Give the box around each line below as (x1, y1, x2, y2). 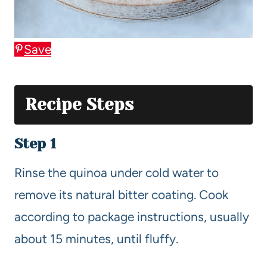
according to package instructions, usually (14, 209, 249, 224)
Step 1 (14, 135, 56, 152)
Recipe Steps (25, 94, 133, 114)
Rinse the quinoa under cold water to (14, 164, 219, 180)
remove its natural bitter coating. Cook (14, 187, 228, 202)
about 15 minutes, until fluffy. (14, 231, 178, 246)
